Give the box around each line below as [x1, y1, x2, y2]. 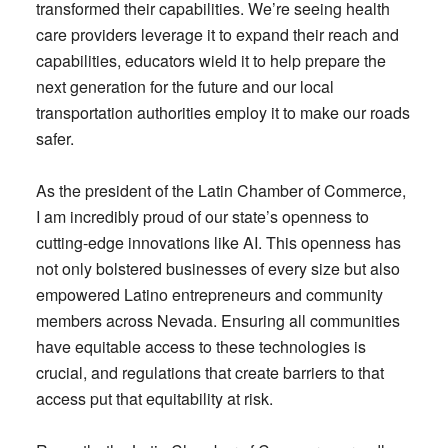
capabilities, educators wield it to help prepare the [35, 49, 386, 72]
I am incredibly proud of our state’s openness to [35, 205, 369, 228]
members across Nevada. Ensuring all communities [35, 309, 400, 332]
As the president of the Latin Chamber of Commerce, [35, 179, 406, 202]
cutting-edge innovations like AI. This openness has [35, 231, 401, 254]
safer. [35, 127, 74, 150]
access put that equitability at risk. [35, 387, 273, 410]
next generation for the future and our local [35, 75, 334, 98]
